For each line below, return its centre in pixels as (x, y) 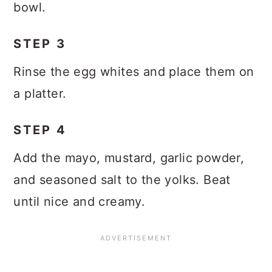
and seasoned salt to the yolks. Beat (122, 180)
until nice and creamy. (80, 202)
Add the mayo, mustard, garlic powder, (129, 158)
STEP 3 (40, 44)
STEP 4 (40, 130)
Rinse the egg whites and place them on (134, 72)
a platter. (40, 93)
